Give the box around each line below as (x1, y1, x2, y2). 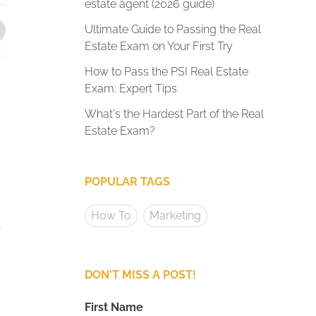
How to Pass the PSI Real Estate (85, 65, 248, 78)
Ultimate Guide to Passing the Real (85, 23, 261, 36)
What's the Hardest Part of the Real (85, 107, 264, 121)
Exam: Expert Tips (85, 82, 177, 95)
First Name (85, 300, 143, 314)
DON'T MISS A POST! (85, 268, 196, 281)
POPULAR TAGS (85, 175, 170, 188)
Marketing (150, 209, 201, 222)
